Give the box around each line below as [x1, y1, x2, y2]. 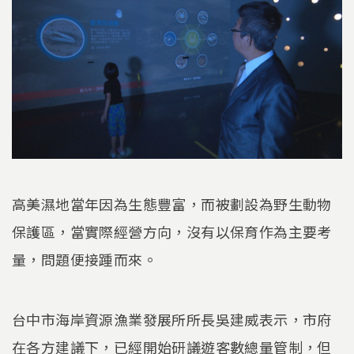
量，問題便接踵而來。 [12, 249, 157, 269]
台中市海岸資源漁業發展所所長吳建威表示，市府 [12, 308, 332, 330]
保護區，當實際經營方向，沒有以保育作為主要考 [12, 221, 332, 242]
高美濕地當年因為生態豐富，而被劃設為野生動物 [12, 194, 332, 214]
